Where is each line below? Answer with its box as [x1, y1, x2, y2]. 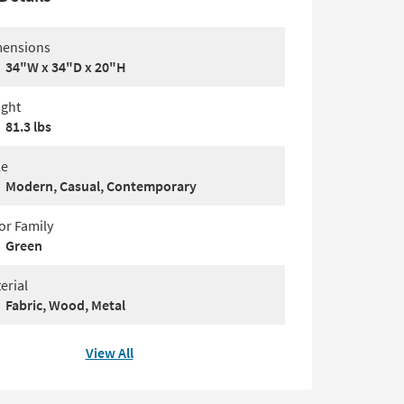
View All [85, 344, 133, 363]
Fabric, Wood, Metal [5, 296, 125, 315]
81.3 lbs [5, 117, 51, 136]
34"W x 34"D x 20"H [5, 58, 126, 77]
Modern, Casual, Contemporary [5, 177, 197, 196]
